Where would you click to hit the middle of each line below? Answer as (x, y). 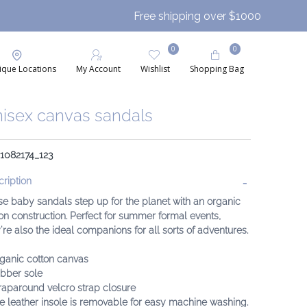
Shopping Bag (217, 69)
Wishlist (155, 69)
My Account (98, 69)
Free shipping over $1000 (197, 16)
